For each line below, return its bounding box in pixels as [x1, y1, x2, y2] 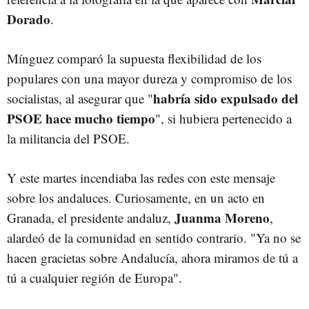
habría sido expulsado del [153, 88, 298, 108]
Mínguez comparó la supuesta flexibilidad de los [7, 49, 261, 67]
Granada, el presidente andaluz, [7, 208, 175, 226]
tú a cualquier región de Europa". [7, 268, 182, 286]
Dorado [7, 9, 50, 28]
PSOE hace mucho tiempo [7, 108, 155, 128]
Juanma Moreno [175, 208, 270, 227]
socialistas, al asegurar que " [7, 89, 153, 107]
